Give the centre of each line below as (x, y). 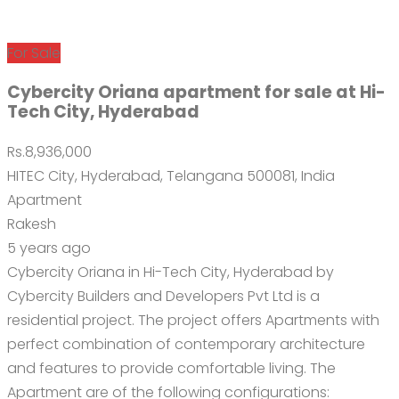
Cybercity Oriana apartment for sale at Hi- (196, 92)
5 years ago (49, 248)
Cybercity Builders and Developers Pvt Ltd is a (163, 296)
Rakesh (32, 224)
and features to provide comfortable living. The (171, 368)
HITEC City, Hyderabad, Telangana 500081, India (171, 175)
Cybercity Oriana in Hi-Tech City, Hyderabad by (171, 272)
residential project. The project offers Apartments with (193, 320)
